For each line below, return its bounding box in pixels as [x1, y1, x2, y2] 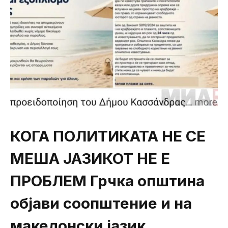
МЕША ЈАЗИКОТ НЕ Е [10, 149, 170, 167]
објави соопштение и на [10, 193, 192, 212]
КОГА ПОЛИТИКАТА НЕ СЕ [10, 126, 206, 145]
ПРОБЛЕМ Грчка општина [10, 171, 205, 190]
